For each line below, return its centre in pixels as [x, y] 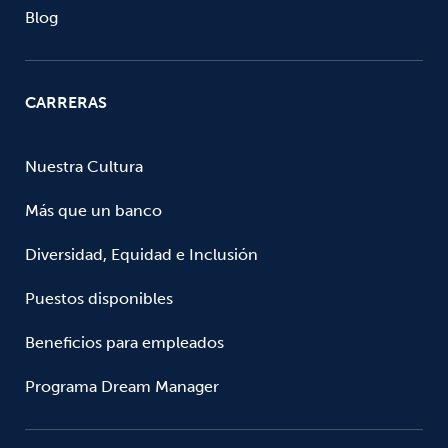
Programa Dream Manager [122, 386]
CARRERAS [66, 102]
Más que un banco [93, 210]
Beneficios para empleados [124, 342]
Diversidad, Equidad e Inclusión [141, 254]
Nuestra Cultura [84, 166]
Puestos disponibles [99, 298]
